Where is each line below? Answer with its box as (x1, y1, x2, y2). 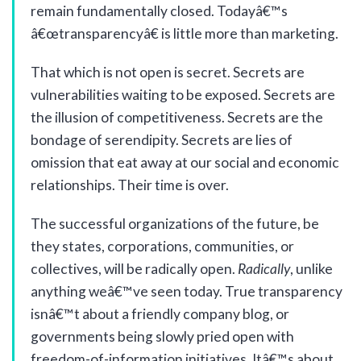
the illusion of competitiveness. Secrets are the (31, 109, 323, 126)
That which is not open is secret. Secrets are (31, 64, 305, 81)
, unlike (290, 260, 333, 277)
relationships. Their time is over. (31, 176, 229, 193)
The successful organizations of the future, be (31, 215, 319, 232)
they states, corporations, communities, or (31, 238, 294, 255)
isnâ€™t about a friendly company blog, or (31, 305, 289, 322)
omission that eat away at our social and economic (31, 154, 339, 171)
